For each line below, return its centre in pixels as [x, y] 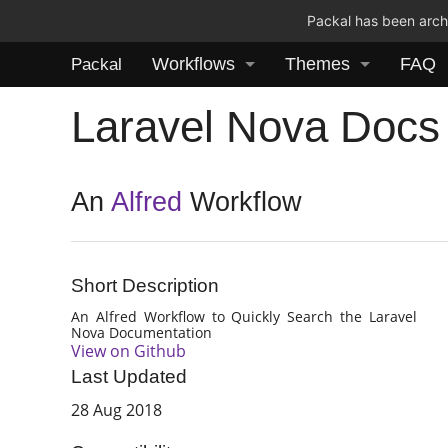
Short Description [145, 286]
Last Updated [129, 377]
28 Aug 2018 [117, 410]
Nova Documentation [142, 332]
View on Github [129, 350]
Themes [317, 64]
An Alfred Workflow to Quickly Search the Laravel [244, 316]
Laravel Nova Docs [256, 126]
